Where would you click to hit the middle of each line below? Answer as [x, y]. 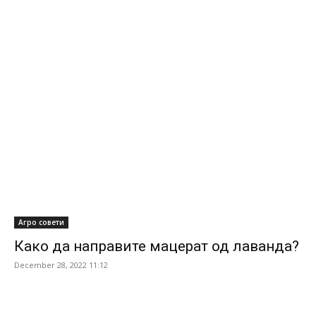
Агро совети [41, 223]
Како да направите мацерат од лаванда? [157, 247]
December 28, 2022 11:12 [61, 265]
